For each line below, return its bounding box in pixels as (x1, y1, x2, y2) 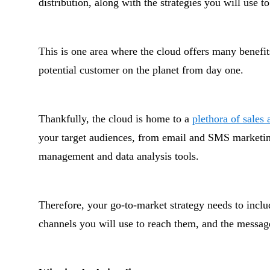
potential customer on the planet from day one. (39, 64, 243, 76)
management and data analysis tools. (39, 150, 199, 162)
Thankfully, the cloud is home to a (39, 113, 192, 125)
